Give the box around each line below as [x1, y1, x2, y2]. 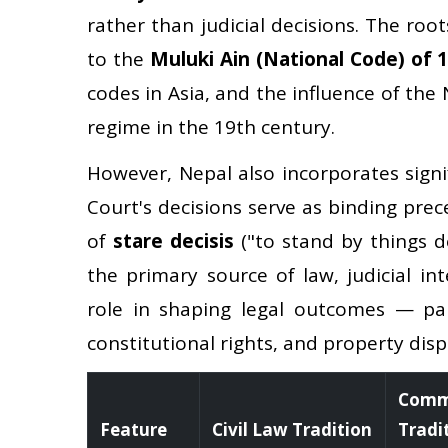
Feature [100, 417, 167, 441]
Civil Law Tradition [212, 417, 372, 441]
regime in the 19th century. [87, 113, 335, 140]
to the [87, 45, 150, 72]
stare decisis [113, 227, 234, 254]
